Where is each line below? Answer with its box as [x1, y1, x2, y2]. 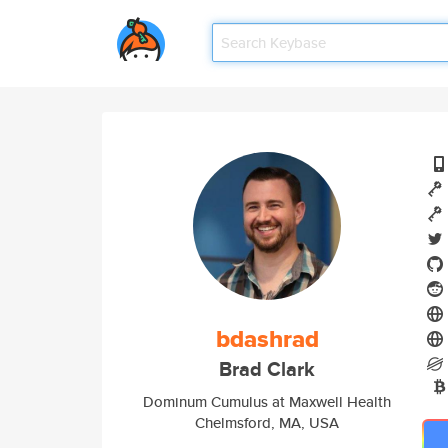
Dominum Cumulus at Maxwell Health [143, 391, 391, 412]
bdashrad [215, 321, 319, 357]
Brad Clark [219, 355, 315, 384]
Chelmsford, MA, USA [195, 412, 339, 433]
